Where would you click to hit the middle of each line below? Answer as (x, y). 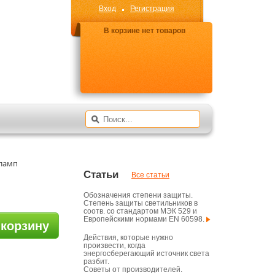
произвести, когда (114, 246)
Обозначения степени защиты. (138, 195)
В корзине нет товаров (144, 31)
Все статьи (150, 175)
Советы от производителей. (133, 269)
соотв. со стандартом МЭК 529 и (140, 211)
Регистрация (152, 9)
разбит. (96, 261)
